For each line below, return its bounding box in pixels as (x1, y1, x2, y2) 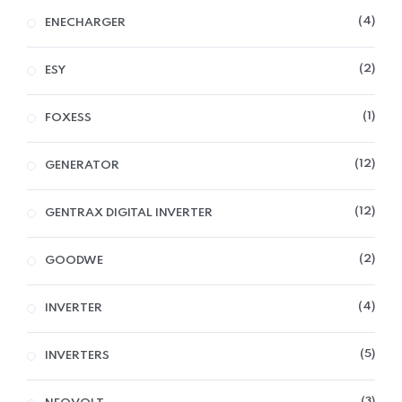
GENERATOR (45, 159, 119, 171)
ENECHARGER (45, 16, 126, 29)
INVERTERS (45, 349, 109, 362)
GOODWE (45, 254, 103, 267)
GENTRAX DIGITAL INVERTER (45, 206, 213, 219)
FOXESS (45, 111, 92, 124)
